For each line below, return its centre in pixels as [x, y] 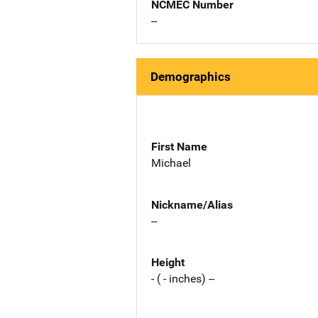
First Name [179, 146]
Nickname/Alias [192, 204]
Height [168, 263]
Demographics [191, 77]
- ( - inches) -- [183, 279]
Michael [171, 163]
